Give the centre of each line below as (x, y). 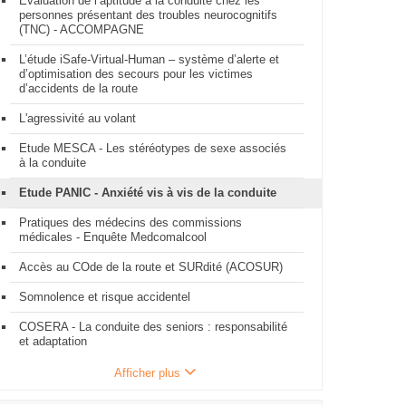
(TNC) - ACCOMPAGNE (82, 29)
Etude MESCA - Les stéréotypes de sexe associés (153, 148)
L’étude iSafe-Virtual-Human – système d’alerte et (149, 59)
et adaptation (53, 341)
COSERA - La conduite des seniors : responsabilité (153, 327)
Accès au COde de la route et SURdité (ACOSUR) (151, 267)
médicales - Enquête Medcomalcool (113, 237)
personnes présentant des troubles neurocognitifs (148, 15)
